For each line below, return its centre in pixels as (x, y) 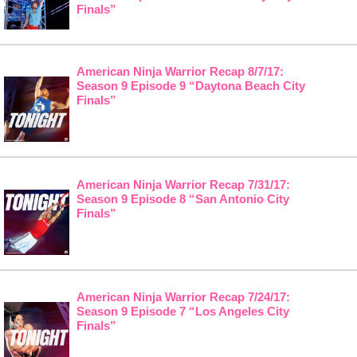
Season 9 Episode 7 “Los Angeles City (182, 312)
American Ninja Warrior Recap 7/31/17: (183, 184)
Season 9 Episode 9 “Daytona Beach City (190, 86)
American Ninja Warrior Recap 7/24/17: (183, 297)
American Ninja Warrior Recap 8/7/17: (180, 72)
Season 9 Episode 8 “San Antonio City (182, 198)
